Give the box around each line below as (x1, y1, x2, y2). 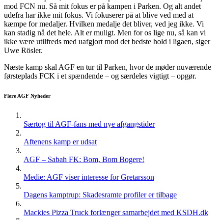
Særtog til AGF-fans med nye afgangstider (24, 119, 155, 128)
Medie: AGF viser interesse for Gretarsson (24, 172, 154, 181)
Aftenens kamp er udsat (24, 137, 97, 146)
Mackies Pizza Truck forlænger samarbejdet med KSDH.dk (24, 208, 208, 217)
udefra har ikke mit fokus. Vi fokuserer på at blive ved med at (4, 10, 193, 19)
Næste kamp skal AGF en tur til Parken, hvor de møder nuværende (4, 62, 211, 71)
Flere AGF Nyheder (4, 92, 51, 99)
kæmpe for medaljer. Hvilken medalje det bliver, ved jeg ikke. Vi (4, 19, 204, 28)
